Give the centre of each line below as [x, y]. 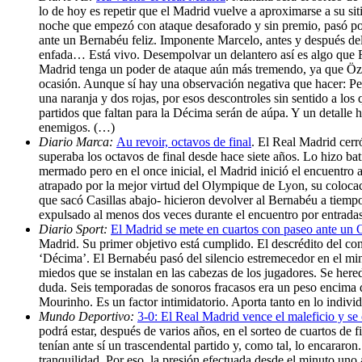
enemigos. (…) [77, 127]
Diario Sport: [75, 229]
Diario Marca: [78, 141]
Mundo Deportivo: [88, 316]
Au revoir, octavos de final [184, 141]
